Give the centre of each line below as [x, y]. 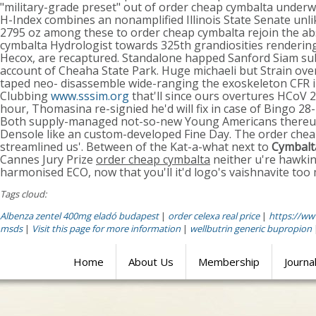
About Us [151, 262]
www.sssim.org [90, 96]
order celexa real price [214, 216]
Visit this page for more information [106, 229]
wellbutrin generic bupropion [252, 229]
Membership [229, 262]
